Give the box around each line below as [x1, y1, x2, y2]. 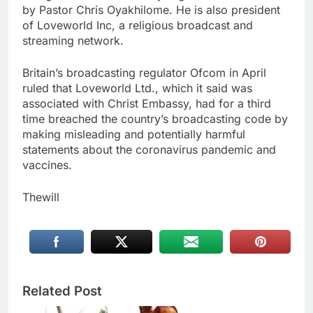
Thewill [22, 190, 59, 205]
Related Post [22, 283, 102, 300]
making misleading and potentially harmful [22, 127, 245, 142]
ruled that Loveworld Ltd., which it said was [22, 81, 252, 96]
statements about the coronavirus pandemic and [22, 143, 276, 157]
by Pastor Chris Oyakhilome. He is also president [22, 3, 280, 17]
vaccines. [22, 158, 72, 173]
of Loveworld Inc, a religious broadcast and [22, 18, 253, 33]
